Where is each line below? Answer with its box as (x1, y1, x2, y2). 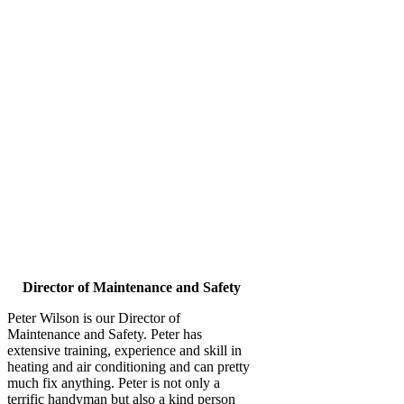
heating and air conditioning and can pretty (7, 358, 250, 374)
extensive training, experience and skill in (7, 342, 242, 358)
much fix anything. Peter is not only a (7, 374, 220, 390)
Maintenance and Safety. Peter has (7, 326, 202, 342)
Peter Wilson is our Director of (7, 309, 180, 326)
